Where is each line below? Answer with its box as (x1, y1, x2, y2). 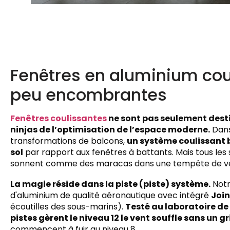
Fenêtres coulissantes (10, 112, 107, 124)
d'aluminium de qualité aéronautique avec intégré (10, 189, 211, 201)
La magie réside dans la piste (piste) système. (10, 178, 210, 190)
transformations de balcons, (10, 135, 127, 147)
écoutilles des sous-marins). (10, 200, 125, 213)
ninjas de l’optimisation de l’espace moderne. (10, 123, 210, 136)
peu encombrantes (10, 83, 167, 106)
